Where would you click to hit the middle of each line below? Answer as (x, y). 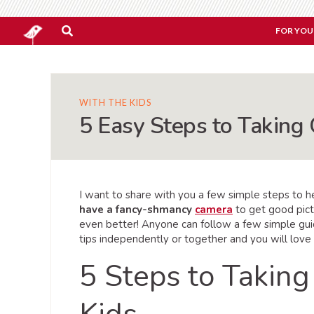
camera (214, 210)
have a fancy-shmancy (137, 210)
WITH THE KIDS (115, 103)
